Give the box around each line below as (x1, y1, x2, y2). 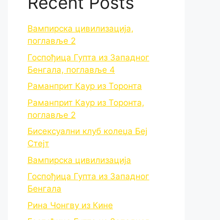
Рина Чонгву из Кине (27, 200, 113, 210)
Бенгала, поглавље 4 (27, 64, 115, 75)
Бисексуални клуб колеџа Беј (27, 126, 147, 136)
